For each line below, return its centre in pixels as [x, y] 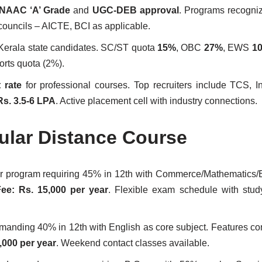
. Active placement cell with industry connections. [156, 101]
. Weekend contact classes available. [133, 243]
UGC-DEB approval [135, 10]
